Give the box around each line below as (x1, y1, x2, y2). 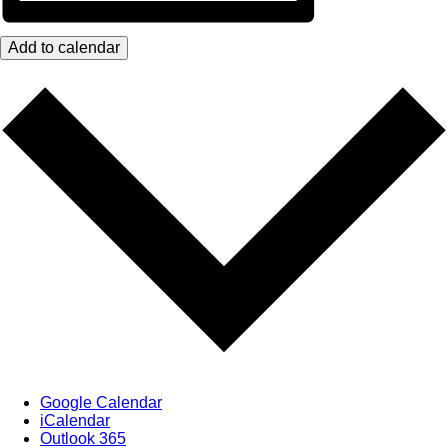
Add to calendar (8, 38, 120, 56)
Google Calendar (40, 393, 162, 411)
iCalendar (40, 411, 110, 429)
